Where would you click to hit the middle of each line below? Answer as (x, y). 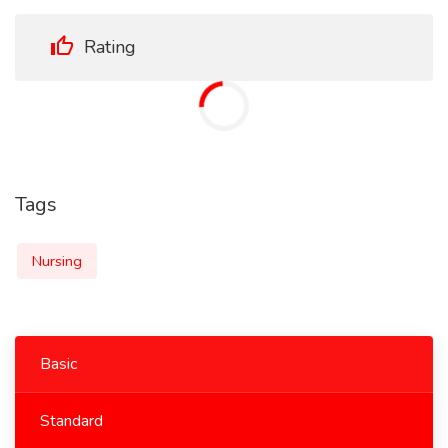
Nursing (57, 261)
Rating (107, 47)
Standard (71, 421)
